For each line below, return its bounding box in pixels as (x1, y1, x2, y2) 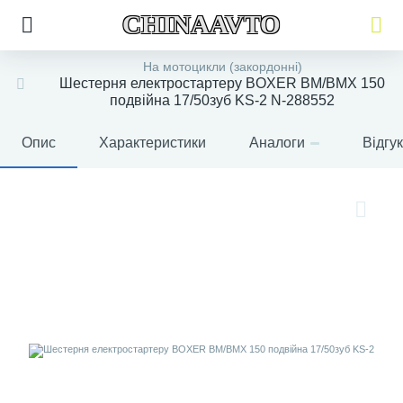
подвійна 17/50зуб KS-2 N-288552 (110, 93, 335, 108)
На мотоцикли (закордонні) (142, 59, 302, 74)
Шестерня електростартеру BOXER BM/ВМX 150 (59, 76, 385, 91)
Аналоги (249, 135, 305, 150)
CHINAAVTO (122, 10, 281, 39)
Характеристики (99, 135, 206, 150)
